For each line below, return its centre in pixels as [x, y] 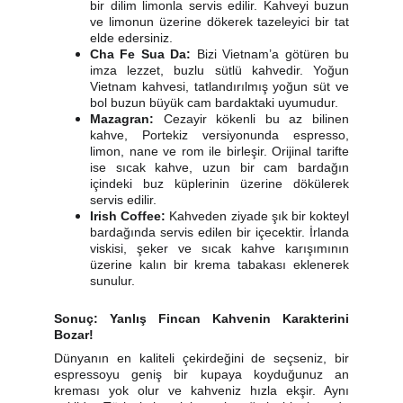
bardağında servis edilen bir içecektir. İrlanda [219, 232]
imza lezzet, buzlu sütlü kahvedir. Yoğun [219, 70]
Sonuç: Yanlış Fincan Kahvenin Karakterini [201, 318]
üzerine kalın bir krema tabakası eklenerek [219, 264]
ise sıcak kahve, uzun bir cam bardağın [219, 167]
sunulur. [112, 281]
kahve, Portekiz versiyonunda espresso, [219, 135]
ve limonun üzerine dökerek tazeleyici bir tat [219, 22]
